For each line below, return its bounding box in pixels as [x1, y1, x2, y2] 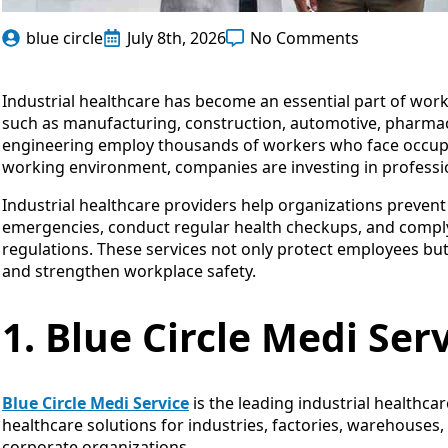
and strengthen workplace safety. [2, 259, 256, 282]
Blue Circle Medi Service [2, 392, 189, 415]
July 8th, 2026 [127, 26, 226, 49]
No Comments [250, 26, 359, 49]
